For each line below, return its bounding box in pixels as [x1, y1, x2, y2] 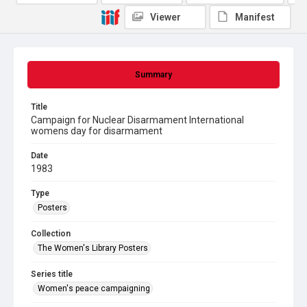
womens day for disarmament [31, 125, 162, 136]
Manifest [235, 12, 275, 23]
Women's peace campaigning [38, 284, 150, 293]
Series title [31, 269, 73, 279]
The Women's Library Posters [38, 243, 148, 253]
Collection [31, 229, 71, 238]
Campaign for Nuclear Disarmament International [31, 114, 244, 125]
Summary [135, 70, 172, 79]
